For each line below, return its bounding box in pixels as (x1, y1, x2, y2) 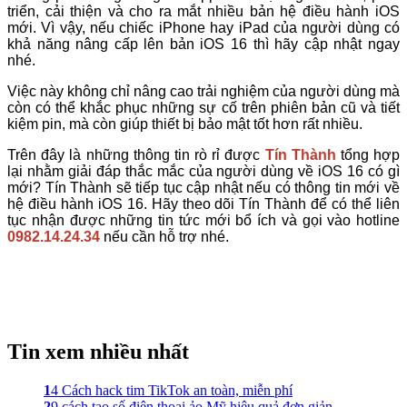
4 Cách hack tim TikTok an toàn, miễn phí (51, 382, 293, 398)
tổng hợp (335, 146, 401, 163)
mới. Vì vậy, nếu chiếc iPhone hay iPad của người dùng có (7, 19, 400, 35)
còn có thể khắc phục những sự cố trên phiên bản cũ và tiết (7, 99, 400, 115)
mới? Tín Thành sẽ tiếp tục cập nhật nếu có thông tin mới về (7, 179, 400, 195)
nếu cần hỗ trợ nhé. (100, 228, 229, 244)
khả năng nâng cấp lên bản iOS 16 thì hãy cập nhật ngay (7, 35, 400, 52)
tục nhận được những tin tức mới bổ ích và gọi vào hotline (7, 212, 400, 228)
